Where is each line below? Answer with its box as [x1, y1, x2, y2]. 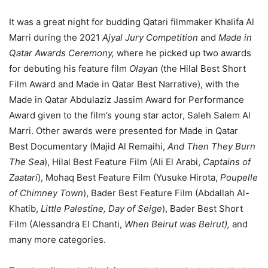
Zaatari [9, 171, 38, 183]
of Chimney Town [9, 187, 83, 199]
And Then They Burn [167, 140, 255, 152]
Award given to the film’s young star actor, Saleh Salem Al [9, 109, 251, 121]
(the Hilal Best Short [158, 62, 246, 74]
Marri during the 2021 [9, 31, 102, 43]
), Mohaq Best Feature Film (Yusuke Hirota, [38, 171, 220, 183]
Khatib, [9, 202, 41, 214]
